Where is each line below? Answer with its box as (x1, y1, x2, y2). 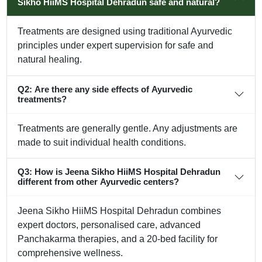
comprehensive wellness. (18, 248, 123, 258)
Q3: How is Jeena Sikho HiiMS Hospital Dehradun (18, 167, 221, 177)
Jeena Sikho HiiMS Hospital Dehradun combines (18, 206, 222, 216)
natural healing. (18, 54, 82, 65)
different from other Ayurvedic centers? (18, 177, 180, 187)
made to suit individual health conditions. (18, 137, 187, 147)
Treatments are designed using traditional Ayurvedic (18, 26, 233, 37)
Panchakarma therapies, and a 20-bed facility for (18, 234, 218, 244)
